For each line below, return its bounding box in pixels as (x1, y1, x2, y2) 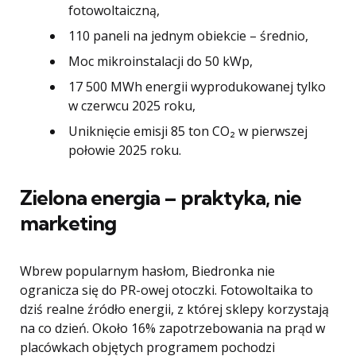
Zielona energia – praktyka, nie (20, 184, 301, 211)
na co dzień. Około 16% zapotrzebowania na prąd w (20, 319, 325, 338)
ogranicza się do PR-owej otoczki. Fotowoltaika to (20, 281, 313, 300)
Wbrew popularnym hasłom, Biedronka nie (20, 262, 275, 281)
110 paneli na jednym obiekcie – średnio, (68, 27, 308, 45)
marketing (20, 210, 116, 237)
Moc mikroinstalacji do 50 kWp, (68, 52, 253, 71)
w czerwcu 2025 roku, (68, 97, 195, 115)
